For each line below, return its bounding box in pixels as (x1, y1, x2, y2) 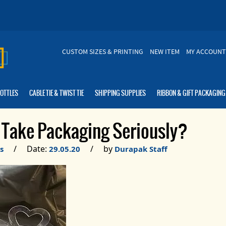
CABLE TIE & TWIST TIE (29, 88, 84, 98)
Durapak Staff (114, 143, 167, 154)
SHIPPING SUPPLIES (94, 88, 146, 98)
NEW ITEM (149, 47, 180, 56)
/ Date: (3, 143, 49, 154)
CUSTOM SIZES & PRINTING (62, 47, 143, 56)
